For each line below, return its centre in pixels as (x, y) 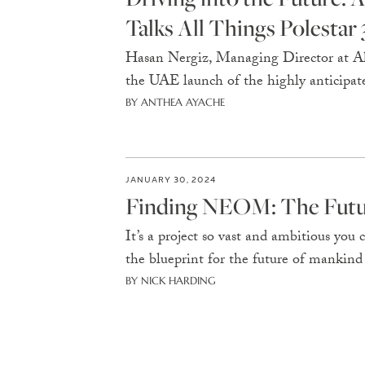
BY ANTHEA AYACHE (175, 102)
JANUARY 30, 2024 (170, 179)
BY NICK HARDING (170, 281)
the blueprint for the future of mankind (244, 261)
